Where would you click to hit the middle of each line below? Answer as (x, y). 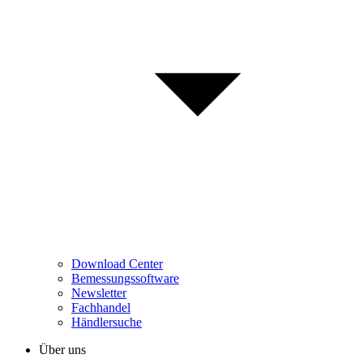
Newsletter (99, 293)
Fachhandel (101, 307)
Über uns (62, 349)
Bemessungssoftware (125, 278)
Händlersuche (107, 322)
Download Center (117, 263)
